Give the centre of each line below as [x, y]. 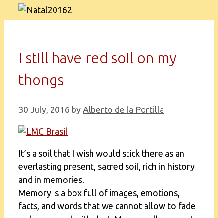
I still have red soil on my [97, 58]
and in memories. [51, 179]
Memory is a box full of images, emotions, [99, 192]
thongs [41, 80]
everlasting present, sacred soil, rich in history [107, 166]
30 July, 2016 [44, 109]
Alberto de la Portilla [123, 109]
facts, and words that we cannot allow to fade [107, 206]
